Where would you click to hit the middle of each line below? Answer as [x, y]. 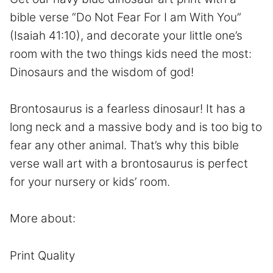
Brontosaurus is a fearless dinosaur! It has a [128, 108]
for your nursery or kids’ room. [91, 182]
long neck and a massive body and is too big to [136, 127]
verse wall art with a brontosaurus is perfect [129, 163]
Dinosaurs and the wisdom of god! [103, 72]
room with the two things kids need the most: [131, 54]
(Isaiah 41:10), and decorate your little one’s [126, 35]
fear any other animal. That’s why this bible [124, 145]
